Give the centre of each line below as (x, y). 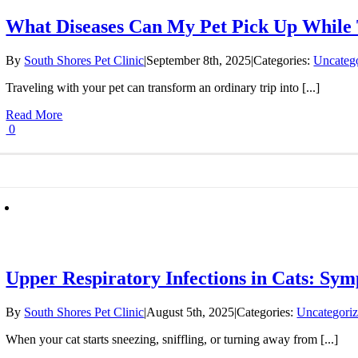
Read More (34, 114)
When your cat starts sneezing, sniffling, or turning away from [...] (172, 339)
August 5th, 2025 (191, 312)
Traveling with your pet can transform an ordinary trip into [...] (163, 87)
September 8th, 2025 (199, 60)
